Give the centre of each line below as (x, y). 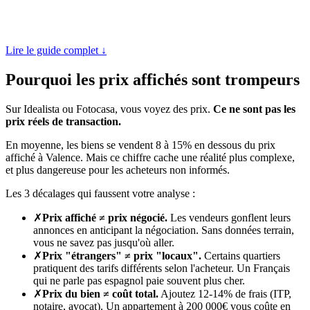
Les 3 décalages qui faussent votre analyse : (100, 193)
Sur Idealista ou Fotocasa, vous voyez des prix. (108, 109)
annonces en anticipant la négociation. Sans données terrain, (164, 230)
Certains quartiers (241, 255)
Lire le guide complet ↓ (56, 50)
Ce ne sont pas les (253, 109)
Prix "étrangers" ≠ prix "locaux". (122, 255)
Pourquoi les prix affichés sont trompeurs (153, 79)
